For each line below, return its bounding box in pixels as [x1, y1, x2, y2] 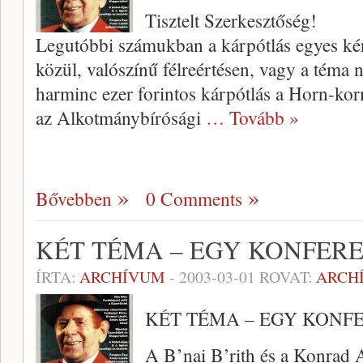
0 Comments [146, 186, 242, 211]
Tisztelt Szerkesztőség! [145, 7, 317, 33]
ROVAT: [255, 266, 316, 288]
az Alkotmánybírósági [36, 105, 206, 130]
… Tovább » [206, 105, 299, 130]
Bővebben [36, 186, 112, 211]
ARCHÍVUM [79, 266, 165, 288]
